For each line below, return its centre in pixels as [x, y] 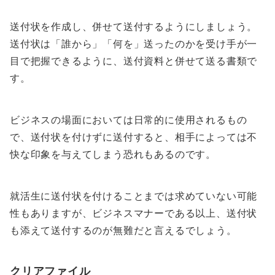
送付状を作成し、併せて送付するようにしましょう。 [134, 27]
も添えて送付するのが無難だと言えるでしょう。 [123, 230]
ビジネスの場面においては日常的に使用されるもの [129, 120]
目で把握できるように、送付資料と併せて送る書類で [134, 61]
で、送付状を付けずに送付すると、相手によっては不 [134, 137]
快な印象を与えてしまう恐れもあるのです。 [113, 154]
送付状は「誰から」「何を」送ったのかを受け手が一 [134, 44]
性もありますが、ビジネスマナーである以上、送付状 [134, 213]
